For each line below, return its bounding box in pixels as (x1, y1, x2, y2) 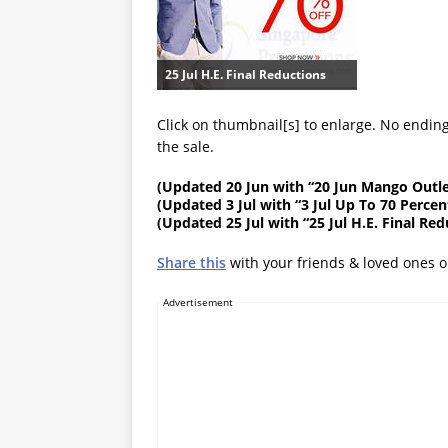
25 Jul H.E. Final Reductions (165, 66, 326, 84)
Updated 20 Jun (162, 177, 269, 197)
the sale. (157, 137, 214, 157)
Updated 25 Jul (162, 213, 264, 233)
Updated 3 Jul (162, 195, 256, 215)
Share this (157, 253, 226, 273)
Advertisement (163, 295, 233, 310)
